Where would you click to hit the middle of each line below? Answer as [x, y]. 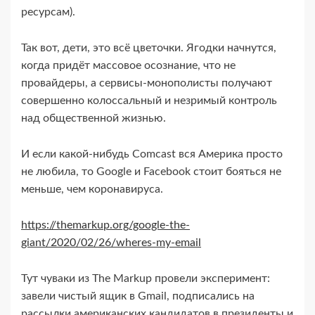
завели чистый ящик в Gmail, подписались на [138, 296]
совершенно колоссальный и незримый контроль [149, 101]
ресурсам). [48, 12]
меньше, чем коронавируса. [92, 189]
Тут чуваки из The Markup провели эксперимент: [146, 279]
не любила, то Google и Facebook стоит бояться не [151, 172]
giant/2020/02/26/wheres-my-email [111, 243]
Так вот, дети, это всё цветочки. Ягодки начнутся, [149, 48]
